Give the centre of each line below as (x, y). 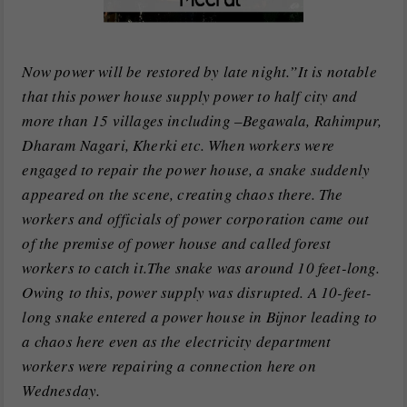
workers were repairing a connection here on (169, 365)
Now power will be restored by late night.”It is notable (199, 71)
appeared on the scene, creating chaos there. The (183, 194)
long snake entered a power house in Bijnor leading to (200, 316)
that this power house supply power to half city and (190, 95)
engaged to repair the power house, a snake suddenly (196, 169)
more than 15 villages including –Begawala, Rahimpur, (202, 120)
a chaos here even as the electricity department (177, 341)
